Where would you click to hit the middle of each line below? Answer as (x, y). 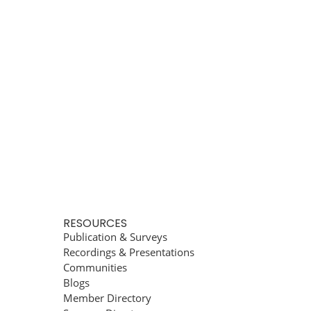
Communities (95, 267)
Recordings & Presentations (129, 252)
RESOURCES (95, 223)
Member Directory (107, 298)
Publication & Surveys (115, 237)
